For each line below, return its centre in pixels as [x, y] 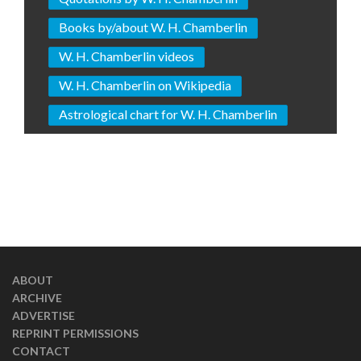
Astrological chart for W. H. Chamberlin [168, 114]
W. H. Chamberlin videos [127, 56]
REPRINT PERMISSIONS [75, 333]
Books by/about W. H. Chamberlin [153, 27]
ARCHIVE [37, 297]
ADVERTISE [44, 315]
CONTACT [41, 351]
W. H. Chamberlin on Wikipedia [145, 85]
